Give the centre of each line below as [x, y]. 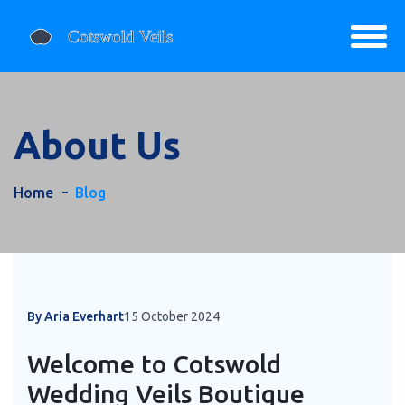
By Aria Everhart [75, 316]
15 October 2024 [172, 316]
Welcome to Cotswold [154, 364]
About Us [97, 145]
